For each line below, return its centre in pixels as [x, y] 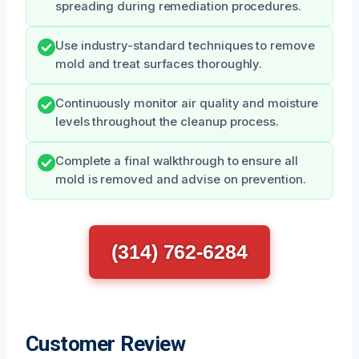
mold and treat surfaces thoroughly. [159, 64]
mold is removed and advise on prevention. [181, 179]
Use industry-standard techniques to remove [185, 45]
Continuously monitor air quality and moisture [187, 103]
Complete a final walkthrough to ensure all [177, 161]
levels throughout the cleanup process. [167, 121]
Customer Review [106, 343]
